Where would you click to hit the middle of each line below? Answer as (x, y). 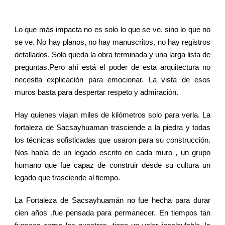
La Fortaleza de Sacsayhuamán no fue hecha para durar (113, 200)
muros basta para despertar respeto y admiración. (96, 92)
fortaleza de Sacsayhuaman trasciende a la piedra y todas (113, 128)
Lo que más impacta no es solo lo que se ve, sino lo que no (113, 30)
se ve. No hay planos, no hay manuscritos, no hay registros (113, 42)
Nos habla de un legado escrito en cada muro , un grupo (113, 153)
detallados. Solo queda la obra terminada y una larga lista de (113, 55)
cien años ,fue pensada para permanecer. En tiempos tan (113, 213)
